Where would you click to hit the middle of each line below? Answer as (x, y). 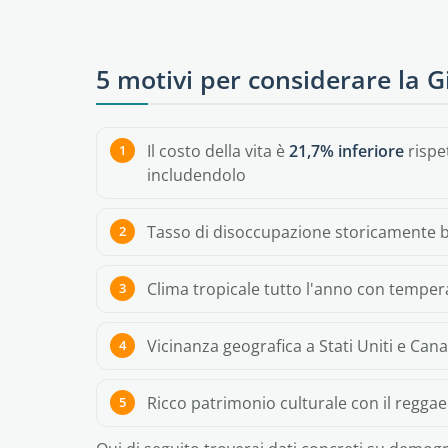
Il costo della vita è (218, 151)
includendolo (196, 175)
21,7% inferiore (346, 151)
